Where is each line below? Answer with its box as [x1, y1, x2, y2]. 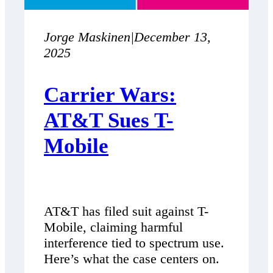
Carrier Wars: [44, 82, 176, 107]
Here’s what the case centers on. [44, 251, 219, 267]
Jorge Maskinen [44, 29, 130, 44]
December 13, [134, 29, 211, 44]
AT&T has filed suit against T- [44, 204, 208, 219]
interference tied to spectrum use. [44, 235, 224, 251]
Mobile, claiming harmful [44, 219, 183, 235]
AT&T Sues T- [44, 108, 174, 132]
